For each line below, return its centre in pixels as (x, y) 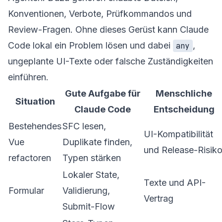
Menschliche (184, 93)
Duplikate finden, (97, 142)
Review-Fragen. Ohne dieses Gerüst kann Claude (108, 29)
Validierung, (86, 190)
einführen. (28, 77)
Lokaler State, (91, 174)
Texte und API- (175, 182)
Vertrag (159, 198)
